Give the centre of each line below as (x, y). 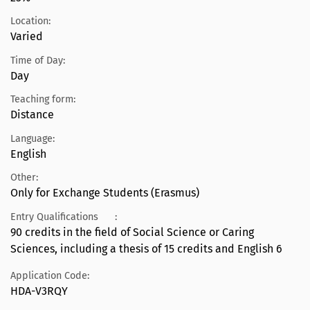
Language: (33, 138)
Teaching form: (43, 100)
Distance (32, 115)
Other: (24, 178)
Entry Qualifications (54, 217)
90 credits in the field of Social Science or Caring (132, 232)
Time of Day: (38, 60)
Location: (30, 21)
